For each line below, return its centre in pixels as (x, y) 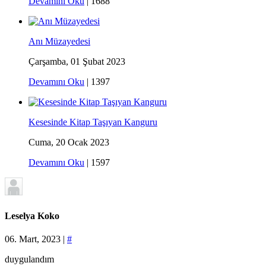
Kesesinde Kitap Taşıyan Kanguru (93, 122)
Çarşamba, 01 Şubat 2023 (77, 62)
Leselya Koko (32, 216)
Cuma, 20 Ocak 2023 (69, 142)
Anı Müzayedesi (59, 42)
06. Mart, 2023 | (36, 239)
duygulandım (29, 259)
